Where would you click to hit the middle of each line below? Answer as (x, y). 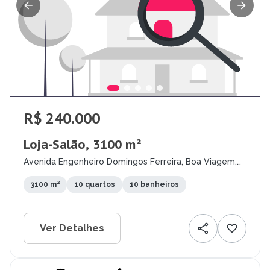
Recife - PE (46, 171)
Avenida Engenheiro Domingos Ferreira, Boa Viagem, (130, 162)
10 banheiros (154, 185)
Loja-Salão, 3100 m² (83, 145)
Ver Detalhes (72, 228)
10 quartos (95, 185)
